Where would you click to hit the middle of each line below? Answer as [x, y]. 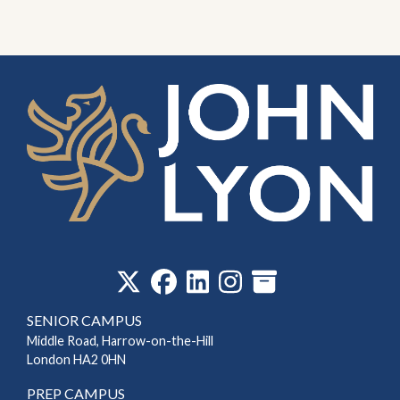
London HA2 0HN [76, 359]
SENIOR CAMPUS [84, 320]
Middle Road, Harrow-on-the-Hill [120, 340]
